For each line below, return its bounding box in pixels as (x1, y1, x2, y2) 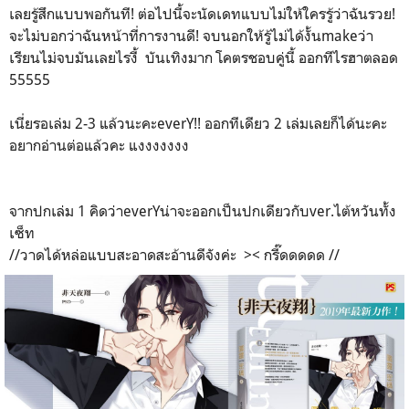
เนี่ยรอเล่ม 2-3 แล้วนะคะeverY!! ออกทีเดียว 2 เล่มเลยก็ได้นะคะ (9, 114, 387, 133)
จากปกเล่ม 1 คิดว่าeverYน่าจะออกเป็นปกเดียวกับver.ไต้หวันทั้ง (9, 202, 396, 221)
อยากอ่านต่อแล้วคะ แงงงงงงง (9, 136, 189, 155)
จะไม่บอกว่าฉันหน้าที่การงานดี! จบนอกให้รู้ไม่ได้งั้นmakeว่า (9, 26, 373, 46)
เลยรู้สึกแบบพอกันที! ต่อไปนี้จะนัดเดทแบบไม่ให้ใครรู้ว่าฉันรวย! (9, 5, 395, 24)
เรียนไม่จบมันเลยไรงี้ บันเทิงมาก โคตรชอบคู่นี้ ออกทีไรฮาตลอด (9, 48, 398, 68)
